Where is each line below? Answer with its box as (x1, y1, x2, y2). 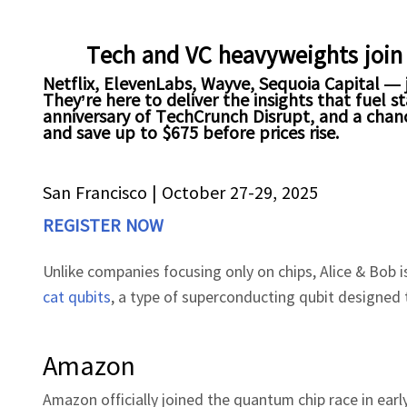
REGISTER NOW (43, 213, 164, 236)
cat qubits (43, 285, 111, 307)
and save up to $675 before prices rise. (43, 120, 339, 144)
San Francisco (43, 180, 147, 203)
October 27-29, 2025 (162, 180, 318, 203)
